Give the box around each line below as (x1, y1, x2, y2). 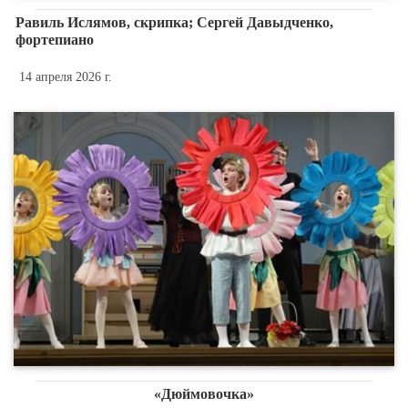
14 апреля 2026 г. (18, 69, 112, 84)
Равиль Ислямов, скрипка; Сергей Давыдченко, (15, 14, 333, 30)
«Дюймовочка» (154, 386, 254, 403)
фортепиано (15, 31, 94, 47)
